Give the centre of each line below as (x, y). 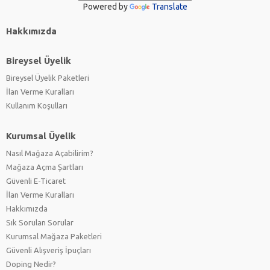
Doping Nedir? (31, 264)
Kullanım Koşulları (37, 106)
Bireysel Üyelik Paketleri (48, 78)
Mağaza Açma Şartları (45, 167)
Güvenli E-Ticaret (36, 181)
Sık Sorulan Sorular (40, 223)
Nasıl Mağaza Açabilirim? (50, 153)
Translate (169, 7)
